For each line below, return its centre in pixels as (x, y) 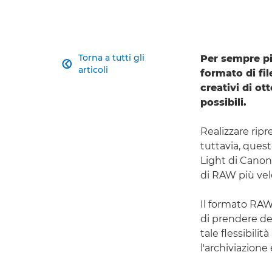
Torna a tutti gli (111, 58)
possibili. (223, 103)
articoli (93, 70)
